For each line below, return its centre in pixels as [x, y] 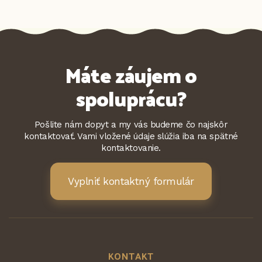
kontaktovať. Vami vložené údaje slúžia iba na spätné [131, 136]
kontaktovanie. [131, 148]
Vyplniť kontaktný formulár [131, 181]
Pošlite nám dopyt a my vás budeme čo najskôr [131, 125]
